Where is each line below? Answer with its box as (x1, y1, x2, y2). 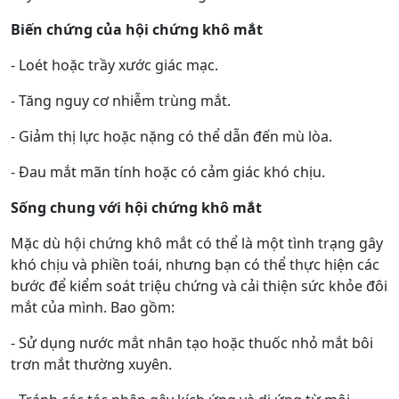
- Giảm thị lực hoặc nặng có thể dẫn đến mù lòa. (11, 126, 332, 146)
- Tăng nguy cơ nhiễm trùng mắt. (11, 90, 231, 110)
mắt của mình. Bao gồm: (11, 297, 175, 317)
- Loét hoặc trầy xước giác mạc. (11, 54, 218, 75)
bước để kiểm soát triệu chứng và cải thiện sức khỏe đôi (11, 275, 387, 296)
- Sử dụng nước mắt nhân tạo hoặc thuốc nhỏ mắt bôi (11, 332, 373, 353)
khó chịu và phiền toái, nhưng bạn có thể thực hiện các (11, 254, 379, 274)
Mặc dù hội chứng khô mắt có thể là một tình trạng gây (11, 232, 383, 253)
